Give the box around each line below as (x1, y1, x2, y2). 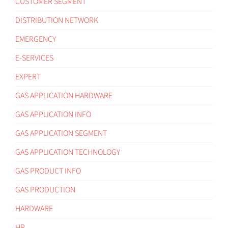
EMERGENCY (15, 33, 56, 45)
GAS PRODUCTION (15, 184, 75, 195)
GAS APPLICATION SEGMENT (15, 127, 107, 139)
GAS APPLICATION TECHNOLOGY (15, 146, 120, 158)
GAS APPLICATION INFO (15, 108, 91, 120)
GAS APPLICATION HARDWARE (15, 90, 112, 101)
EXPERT (15, 71, 41, 82)
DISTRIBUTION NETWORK (15, 14, 98, 26)
